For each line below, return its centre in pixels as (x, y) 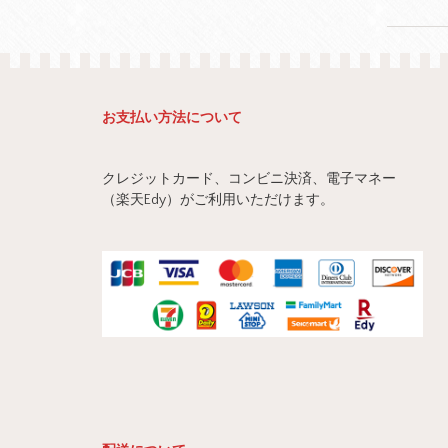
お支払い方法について (172, 117)
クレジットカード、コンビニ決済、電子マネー (249, 178)
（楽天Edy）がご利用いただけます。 (218, 199)
